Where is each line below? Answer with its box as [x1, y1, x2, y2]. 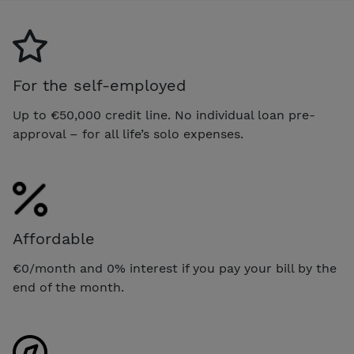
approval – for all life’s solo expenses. [13, 126, 243, 142]
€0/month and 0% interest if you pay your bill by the [13, 261, 337, 277]
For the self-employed [13, 76, 186, 96]
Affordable [13, 229, 95, 249]
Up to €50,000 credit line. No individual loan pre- [13, 107, 315, 123]
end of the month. [13, 280, 124, 296]
